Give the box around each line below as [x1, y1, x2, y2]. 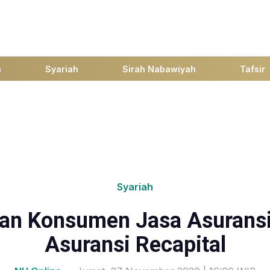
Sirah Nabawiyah [122, 64, 196, 75]
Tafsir [240, 64, 266, 75]
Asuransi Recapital [44, 232, 226, 258]
